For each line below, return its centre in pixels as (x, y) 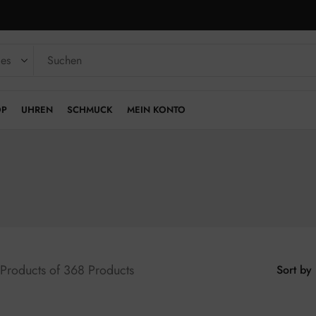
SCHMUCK (90, 110)
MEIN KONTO (156, 110)
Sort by (294, 270)
